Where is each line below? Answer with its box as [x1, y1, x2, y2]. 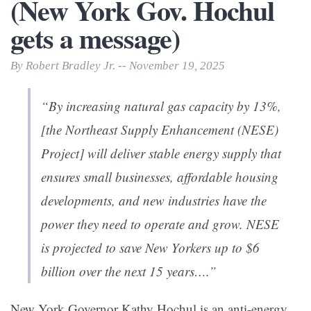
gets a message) [10, 17, 180, 59]
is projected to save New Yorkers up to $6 [41, 239, 260, 257]
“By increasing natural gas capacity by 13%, [41, 97, 281, 115]
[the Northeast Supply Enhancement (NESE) [41, 121, 278, 139]
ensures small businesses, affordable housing [41, 168, 278, 186]
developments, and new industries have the [41, 192, 267, 210]
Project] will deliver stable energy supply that [41, 144, 281, 162]
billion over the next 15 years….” [41, 262, 217, 280]
